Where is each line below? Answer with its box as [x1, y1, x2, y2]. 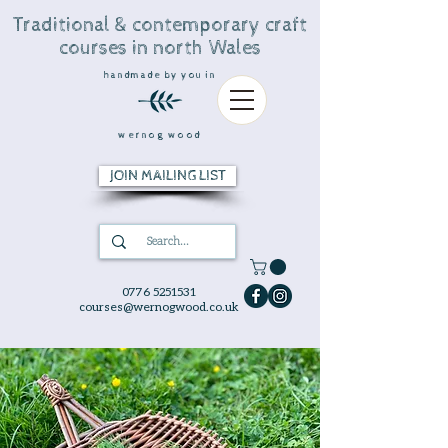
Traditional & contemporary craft [13, 14, 307, 37]
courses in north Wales [59, 37, 261, 60]
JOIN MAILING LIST [109, 167, 226, 184]
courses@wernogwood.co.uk [79, 299, 239, 315]
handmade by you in [103, 69, 217, 81]
